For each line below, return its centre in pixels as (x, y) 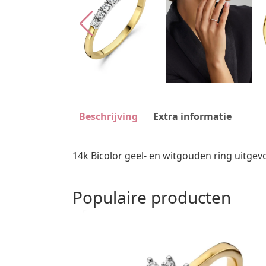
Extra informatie (192, 116)
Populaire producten (152, 197)
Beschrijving (108, 116)
